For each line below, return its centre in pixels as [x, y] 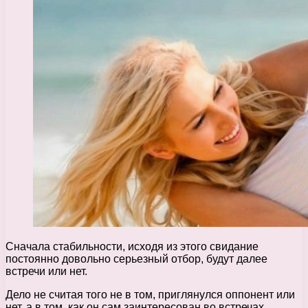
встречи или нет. [46, 271]
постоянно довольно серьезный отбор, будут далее [136, 258]
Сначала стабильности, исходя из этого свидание [132, 246]
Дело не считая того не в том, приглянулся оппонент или [150, 294]
